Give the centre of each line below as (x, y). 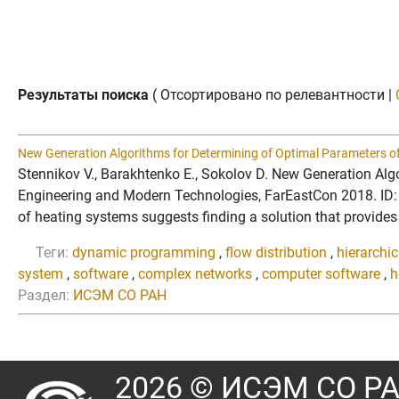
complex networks (195, 273)
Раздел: (44, 295)
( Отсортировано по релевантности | (272, 94)
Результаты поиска (83, 94)
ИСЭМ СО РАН (120, 295)
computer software (321, 273)
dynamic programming (144, 252)
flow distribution (276, 252)
